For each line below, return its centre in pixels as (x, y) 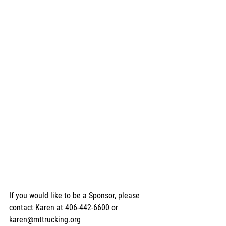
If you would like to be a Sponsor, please (75, 195)
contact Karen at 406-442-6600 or (65, 207)
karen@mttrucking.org (45, 219)
